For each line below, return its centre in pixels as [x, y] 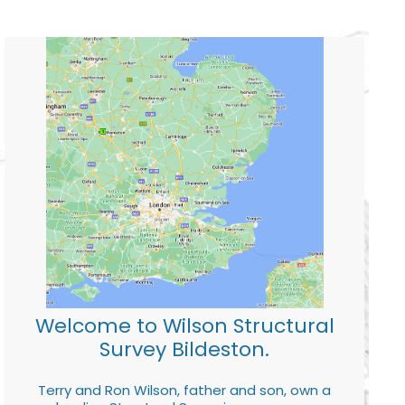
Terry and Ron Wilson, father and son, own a [184, 390]
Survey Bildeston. [184, 349]
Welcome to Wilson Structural [184, 325]
